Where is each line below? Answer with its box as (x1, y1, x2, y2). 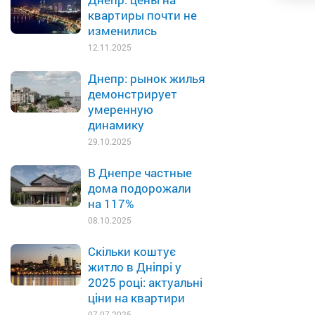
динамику (88, 117, 144, 133)
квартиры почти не (88, 7, 197, 23)
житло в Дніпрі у (88, 259, 181, 275)
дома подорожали (88, 180, 191, 196)
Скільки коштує (88, 243, 176, 259)
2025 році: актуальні (88, 274, 202, 290)
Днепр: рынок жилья (88, 70, 205, 86)
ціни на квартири (88, 290, 185, 306)
